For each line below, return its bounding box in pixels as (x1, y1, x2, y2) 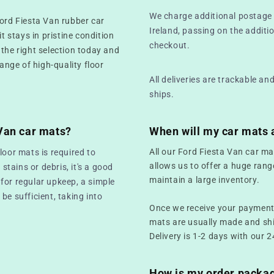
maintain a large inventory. (149, 174, 260, 185)
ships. (149, 89, 174, 99)
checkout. (149, 40, 190, 50)
